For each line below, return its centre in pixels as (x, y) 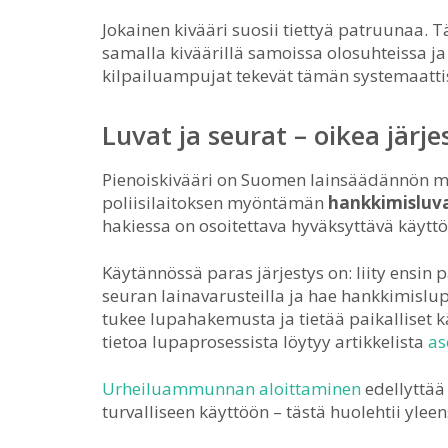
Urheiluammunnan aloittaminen (231, 388)
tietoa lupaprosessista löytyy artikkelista (265, 341)
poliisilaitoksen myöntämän (215, 202)
